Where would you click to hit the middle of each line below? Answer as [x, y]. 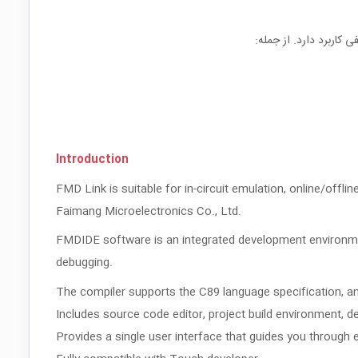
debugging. [84, 263]
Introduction [92, 159]
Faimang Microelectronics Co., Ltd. [149, 211]
